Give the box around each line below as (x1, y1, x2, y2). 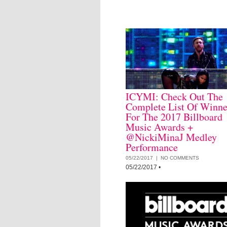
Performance (126, 140, 178, 154)
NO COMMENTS (161, 155, 199, 161)
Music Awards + (126, 120, 193, 134)
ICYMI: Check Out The (126, 90, 223, 103)
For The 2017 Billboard (126, 110, 222, 124)
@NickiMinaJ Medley (126, 130, 217, 144)
